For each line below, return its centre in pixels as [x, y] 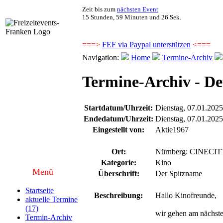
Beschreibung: [118, 195]
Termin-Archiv [49, 217]
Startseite [40, 190]
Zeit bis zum [100, 9]
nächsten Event [138, 9]
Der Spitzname [179, 173]
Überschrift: [118, 173]
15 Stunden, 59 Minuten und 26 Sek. [132, 17]
